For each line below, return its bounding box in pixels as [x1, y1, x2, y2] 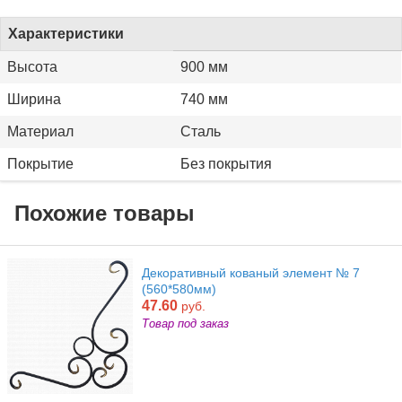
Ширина [7, 92, 61, 108]
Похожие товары [14, 200, 195, 225]
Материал [7, 124, 74, 140]
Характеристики [8, 26, 124, 42]
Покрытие [7, 156, 74, 172]
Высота [7, 59, 57, 75]
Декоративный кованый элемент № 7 [142, 265, 360, 280]
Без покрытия [180, 156, 272, 172]
